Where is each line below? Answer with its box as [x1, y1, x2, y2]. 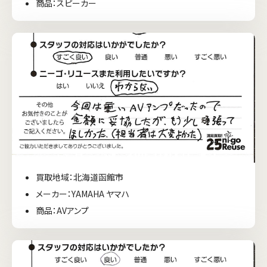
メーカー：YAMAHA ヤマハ [36, 188, 129, 200]
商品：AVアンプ [36, 204, 89, 217]
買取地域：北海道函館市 [36, 171, 123, 184]
